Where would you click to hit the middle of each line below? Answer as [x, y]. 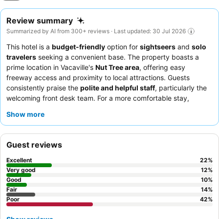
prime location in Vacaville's [51, 67]
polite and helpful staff [118, 88]
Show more [25, 114]
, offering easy [162, 67]
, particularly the [181, 88]
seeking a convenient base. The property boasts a [118, 57]
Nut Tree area [117, 67]
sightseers [158, 46]
